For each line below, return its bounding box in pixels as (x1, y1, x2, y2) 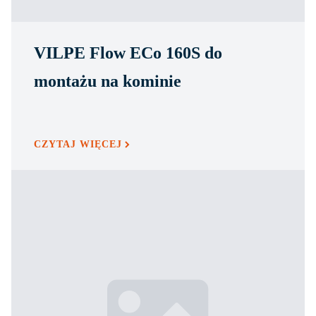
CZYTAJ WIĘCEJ (34, 138, 122, 150)
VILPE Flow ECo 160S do (34, 43, 222, 62)
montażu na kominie (34, 71, 181, 90)
